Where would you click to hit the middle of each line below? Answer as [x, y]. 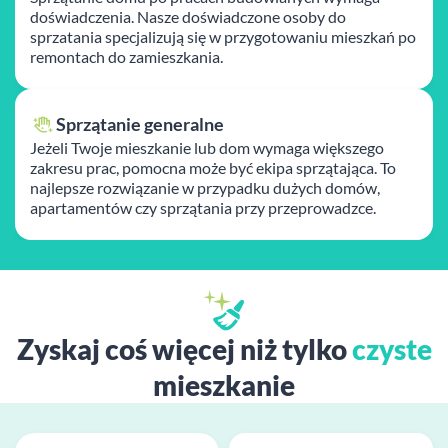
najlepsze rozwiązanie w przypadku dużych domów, [205, 187]
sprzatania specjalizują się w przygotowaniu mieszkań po [223, 36]
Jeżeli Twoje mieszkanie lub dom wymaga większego [207, 147]
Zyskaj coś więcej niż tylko [184, 349]
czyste [391, 349]
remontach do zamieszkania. [126, 56]
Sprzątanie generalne [140, 124]
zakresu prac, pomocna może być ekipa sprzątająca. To [213, 167]
